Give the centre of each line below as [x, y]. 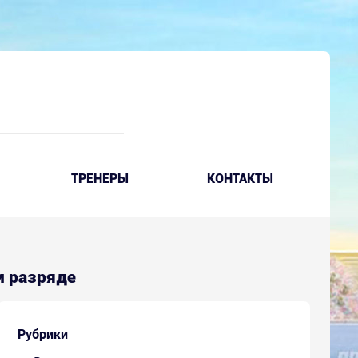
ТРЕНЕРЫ [100, 179]
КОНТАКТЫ [240, 179]
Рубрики [43, 334]
